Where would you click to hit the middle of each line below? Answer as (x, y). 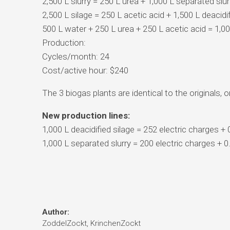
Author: (55, 212)
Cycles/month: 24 (75, 56)
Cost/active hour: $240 (85, 70)
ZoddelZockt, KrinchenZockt (91, 223)
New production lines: (86, 115)
